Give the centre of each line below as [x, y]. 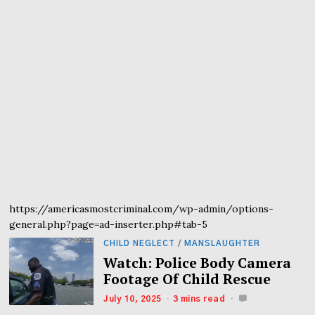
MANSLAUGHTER [223, 244]
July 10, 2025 [133, 298]
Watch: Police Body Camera [198, 263]
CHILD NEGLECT [140, 244]
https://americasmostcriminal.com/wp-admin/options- [142, 209]
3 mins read [199, 298]
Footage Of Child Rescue [187, 279]
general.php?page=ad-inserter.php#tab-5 [109, 225]
